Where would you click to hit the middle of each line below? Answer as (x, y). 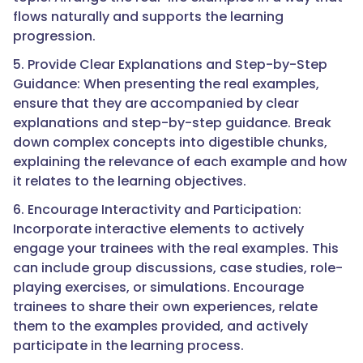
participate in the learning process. (128, 346)
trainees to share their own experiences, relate (165, 307)
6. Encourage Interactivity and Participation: (157, 210)
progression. (54, 36)
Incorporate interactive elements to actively (158, 229)
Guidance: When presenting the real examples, (166, 84)
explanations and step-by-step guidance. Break (172, 123)
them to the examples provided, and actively (160, 327)
